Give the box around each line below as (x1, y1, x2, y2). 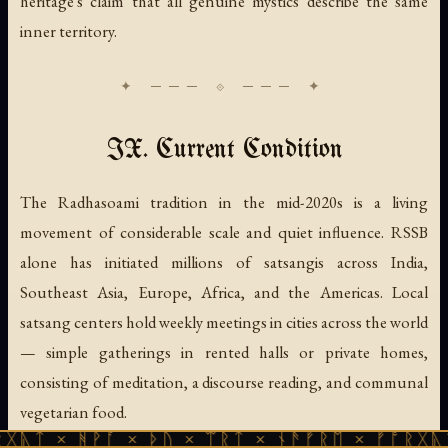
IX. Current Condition (105, 136, 343, 164)
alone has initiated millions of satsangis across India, (20, 250, 428, 273)
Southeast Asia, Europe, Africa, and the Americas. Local (20, 280, 428, 303)
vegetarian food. (20, 400, 127, 423)
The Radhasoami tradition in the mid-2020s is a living (20, 190, 428, 213)
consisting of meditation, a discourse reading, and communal (20, 370, 428, 393)
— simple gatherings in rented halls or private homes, (20, 340, 428, 363)
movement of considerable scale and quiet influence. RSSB (20, 220, 428, 243)
